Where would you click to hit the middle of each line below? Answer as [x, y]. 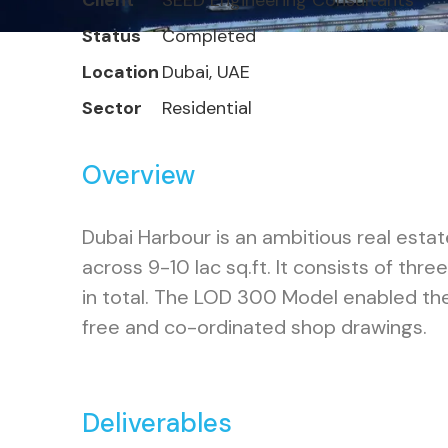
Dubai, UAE [206, 72]
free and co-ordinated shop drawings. [255, 327]
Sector [112, 108]
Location [121, 72]
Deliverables [157, 423]
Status [112, 36]
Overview [139, 175]
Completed [209, 36]
